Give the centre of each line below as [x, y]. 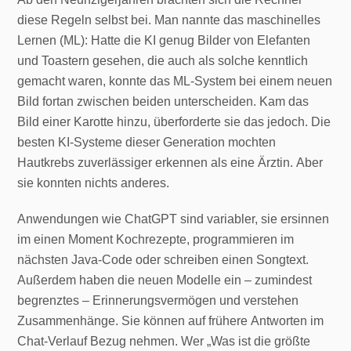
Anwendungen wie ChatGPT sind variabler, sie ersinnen [174, 219]
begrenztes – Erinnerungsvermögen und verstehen [158, 300]
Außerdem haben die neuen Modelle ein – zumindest [165, 280]
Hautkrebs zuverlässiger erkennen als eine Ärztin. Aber [170, 163]
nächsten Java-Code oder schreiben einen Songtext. [163, 260]
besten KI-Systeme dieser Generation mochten [147, 142]
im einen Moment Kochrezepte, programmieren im [156, 239]
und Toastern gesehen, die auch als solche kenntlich [163, 61]
